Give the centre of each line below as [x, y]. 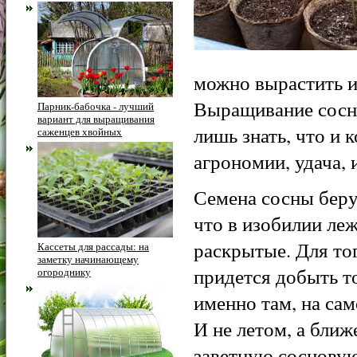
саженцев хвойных [80, 131]
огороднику [64, 272]
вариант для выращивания [96, 119]
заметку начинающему [88, 259]
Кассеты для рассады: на [93, 246]
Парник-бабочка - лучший [96, 106]
